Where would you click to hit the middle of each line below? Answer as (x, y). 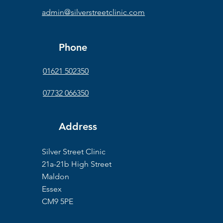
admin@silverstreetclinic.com (94, 12)
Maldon (56, 176)
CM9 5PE (58, 201)
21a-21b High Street (77, 164)
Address (78, 126)
